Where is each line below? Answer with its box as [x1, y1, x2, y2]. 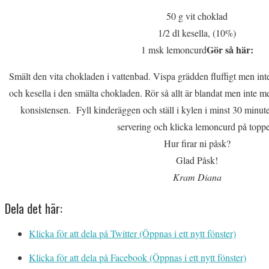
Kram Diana [172, 171, 222, 183]
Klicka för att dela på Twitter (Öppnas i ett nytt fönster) [29, 227, 236, 240]
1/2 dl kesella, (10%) [158, 26, 236, 39]
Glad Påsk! [176, 154, 218, 166]
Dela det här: [5, 199, 62, 217]
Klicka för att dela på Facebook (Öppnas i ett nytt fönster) [29, 251, 246, 264]
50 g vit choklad [166, 10, 228, 22]
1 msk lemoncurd [141, 43, 207, 56]
